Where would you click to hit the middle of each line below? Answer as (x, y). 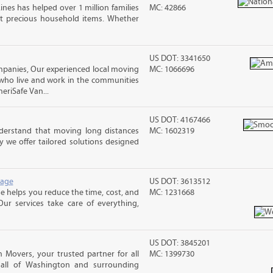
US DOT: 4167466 (180, 120)
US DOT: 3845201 (180, 243)
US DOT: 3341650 (180, 58)
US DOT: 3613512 (180, 182)
